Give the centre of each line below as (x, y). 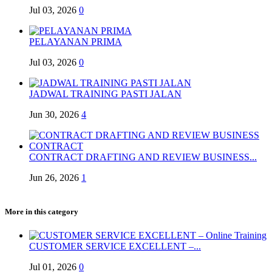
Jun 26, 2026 (54, 178)
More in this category (42, 211)
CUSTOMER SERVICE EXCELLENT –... (115, 246)
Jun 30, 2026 (54, 115)
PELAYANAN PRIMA (76, 42)
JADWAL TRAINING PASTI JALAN (105, 94)
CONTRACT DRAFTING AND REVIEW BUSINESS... (143, 157)
